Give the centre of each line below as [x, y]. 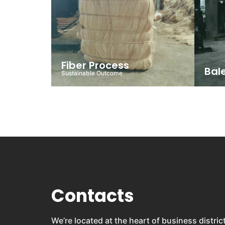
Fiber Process [95, 66]
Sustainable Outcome [92, 73]
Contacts [93, 196]
